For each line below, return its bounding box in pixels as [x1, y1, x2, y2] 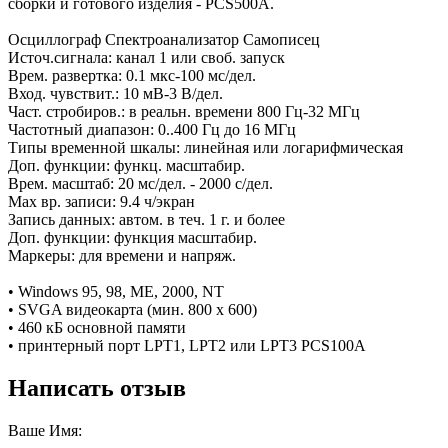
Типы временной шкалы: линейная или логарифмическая [8, 138, 403, 156]
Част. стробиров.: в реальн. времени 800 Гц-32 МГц [8, 102, 360, 120]
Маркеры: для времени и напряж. [8, 246, 236, 264]
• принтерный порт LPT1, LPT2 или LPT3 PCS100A [8, 336, 366, 354]
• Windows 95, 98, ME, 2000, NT [8, 282, 224, 300]
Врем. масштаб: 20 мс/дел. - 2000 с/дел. [8, 174, 273, 192]
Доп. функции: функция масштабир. [8, 228, 257, 246]
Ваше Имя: [8, 421, 82, 439]
